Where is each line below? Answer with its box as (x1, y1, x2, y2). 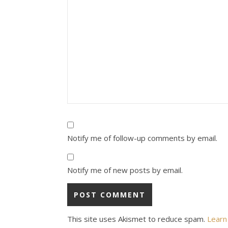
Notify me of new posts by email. (67, 165, 183, 175)
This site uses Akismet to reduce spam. (67, 214, 207, 224)
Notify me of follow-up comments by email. (67, 133, 217, 143)
